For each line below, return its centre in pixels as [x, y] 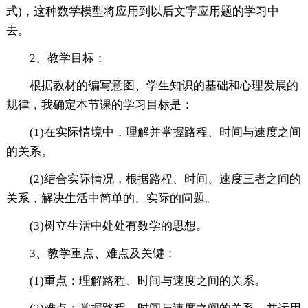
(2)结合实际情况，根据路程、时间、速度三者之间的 [165, 179]
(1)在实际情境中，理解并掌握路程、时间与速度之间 [165, 133]
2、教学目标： [67, 58]
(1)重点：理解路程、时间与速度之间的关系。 [147, 281]
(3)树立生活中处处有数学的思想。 [118, 226]
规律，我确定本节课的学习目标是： [99, 105]
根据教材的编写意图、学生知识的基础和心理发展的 [164, 86]
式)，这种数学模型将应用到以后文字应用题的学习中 [142, 12]
